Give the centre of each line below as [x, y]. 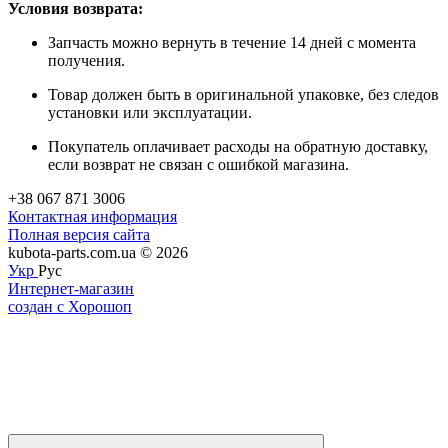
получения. [86, 60]
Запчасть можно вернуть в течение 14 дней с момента [232, 42]
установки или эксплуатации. [150, 112]
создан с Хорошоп [70, 306]
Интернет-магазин [71, 288]
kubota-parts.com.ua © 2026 [98, 252]
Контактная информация [92, 216]
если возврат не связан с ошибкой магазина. [198, 164]
